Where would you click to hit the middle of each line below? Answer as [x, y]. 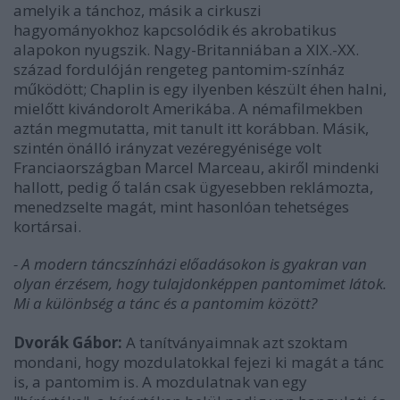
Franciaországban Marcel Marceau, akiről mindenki [196, 167]
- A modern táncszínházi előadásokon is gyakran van [190, 264]
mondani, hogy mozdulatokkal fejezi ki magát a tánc [199, 362]
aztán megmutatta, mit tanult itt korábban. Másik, [191, 128]
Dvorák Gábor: [68, 342]
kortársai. [47, 226]
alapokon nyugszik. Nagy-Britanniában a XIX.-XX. [186, 50]
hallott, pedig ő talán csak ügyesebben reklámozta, [193, 187]
